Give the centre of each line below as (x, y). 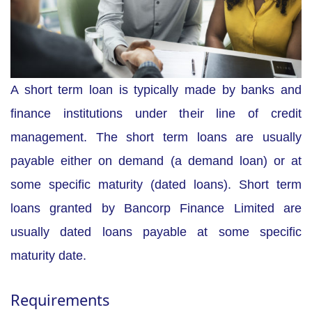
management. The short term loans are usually (156, 138)
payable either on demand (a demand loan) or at (156, 161)
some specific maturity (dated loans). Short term (156, 185)
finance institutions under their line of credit (156, 114)
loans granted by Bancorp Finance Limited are (156, 209)
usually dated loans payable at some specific (156, 232)
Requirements (60, 300)
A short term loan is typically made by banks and (156, 90)
